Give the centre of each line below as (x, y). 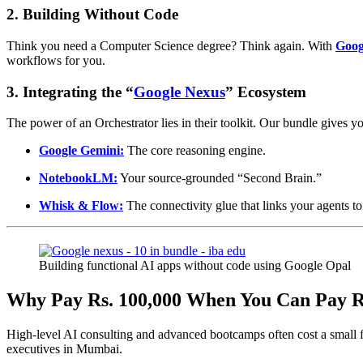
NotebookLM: (78, 178)
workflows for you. (56, 60)
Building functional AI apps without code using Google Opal (195, 266)
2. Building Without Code (92, 15)
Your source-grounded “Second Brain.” (220, 178)
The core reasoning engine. (195, 151)
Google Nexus (179, 92)
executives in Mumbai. (64, 349)
